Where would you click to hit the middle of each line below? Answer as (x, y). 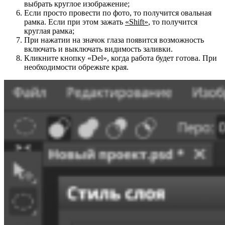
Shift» (139, 22)
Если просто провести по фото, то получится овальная (118, 13)
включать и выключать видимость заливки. (98, 49)
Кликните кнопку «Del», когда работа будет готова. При (121, 58)
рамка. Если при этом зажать (75, 22)
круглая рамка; (49, 31)
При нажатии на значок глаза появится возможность (114, 40)
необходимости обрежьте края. (76, 67)
